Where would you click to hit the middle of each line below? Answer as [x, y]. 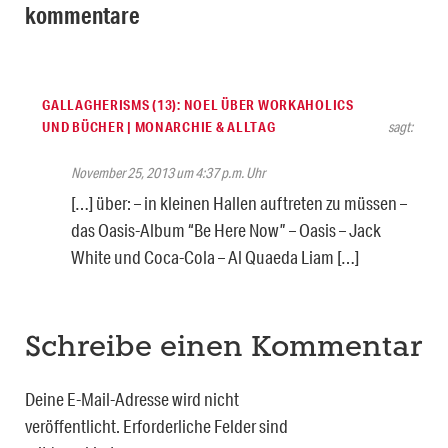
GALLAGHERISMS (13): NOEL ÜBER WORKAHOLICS [198, 104]
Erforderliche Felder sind [205, 425]
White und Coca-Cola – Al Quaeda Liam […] [215, 256]
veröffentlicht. [72, 425]
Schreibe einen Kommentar [223, 348]
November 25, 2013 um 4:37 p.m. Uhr [168, 172]
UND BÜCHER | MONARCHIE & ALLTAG [159, 126]
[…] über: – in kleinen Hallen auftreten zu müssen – [239, 202]
